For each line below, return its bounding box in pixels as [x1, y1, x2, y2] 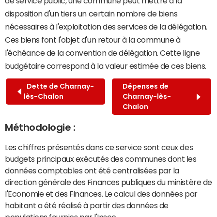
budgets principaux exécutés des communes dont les [5, 155, 197, 163]
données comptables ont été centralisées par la [5, 167, 179, 175]
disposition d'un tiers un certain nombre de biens [5, 10, 178, 18]
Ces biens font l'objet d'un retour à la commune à [5, 36, 181, 44]
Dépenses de [122, 83, 169, 90]
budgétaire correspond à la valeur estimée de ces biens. [5, 62, 206, 70]
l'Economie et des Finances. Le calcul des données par [5, 190, 198, 198]
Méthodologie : [5, 123, 76, 133]
